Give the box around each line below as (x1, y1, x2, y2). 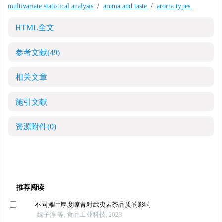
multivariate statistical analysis (8, 2, 95, 10)
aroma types (157, 2, 192, 10)
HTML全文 (15, 23, 54, 32)
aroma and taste (103, 2, 149, 10)
